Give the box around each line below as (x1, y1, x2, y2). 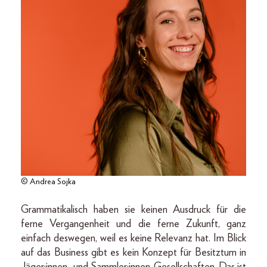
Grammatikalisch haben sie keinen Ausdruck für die (21, 204, 246, 215)
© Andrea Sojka (21, 178, 76, 186)
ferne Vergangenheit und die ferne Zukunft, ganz (21, 219, 246, 229)
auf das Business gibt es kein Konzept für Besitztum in (21, 247, 246, 258)
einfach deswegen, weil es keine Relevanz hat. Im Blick (21, 233, 246, 244)
